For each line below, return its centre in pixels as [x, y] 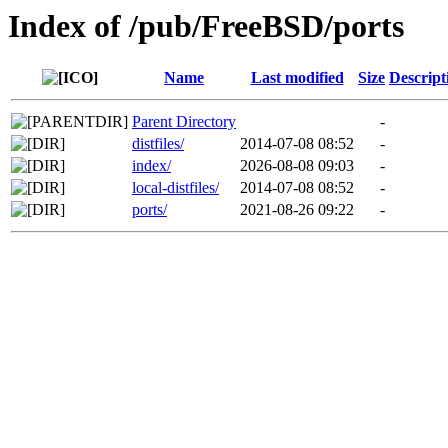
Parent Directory [184, 122]
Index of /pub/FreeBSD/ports [206, 26]
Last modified [297, 78]
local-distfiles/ [175, 188]
